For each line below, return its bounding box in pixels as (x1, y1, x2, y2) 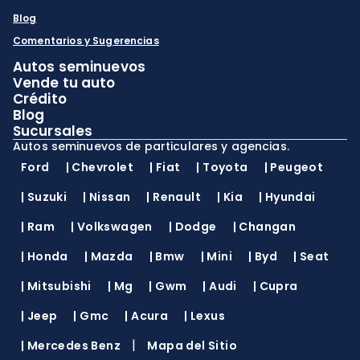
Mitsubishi (27, 278, 92, 294)
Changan (239, 219, 297, 235)
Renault (153, 189, 202, 205)
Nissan (89, 189, 131, 205)
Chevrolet (72, 159, 134, 175)
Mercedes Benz (27, 337, 121, 354)
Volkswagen (76, 219, 153, 235)
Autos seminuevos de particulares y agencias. (13, 138, 289, 154)
